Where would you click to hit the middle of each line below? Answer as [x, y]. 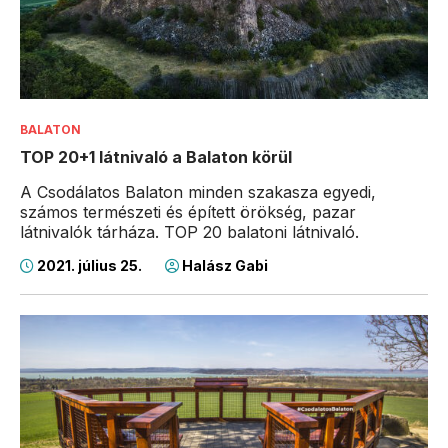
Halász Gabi [223, 266]
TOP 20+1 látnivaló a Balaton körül [156, 157]
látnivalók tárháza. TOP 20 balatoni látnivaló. [189, 232]
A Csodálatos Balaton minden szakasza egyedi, [198, 192]
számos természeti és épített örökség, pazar [188, 212]
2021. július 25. [89, 266]
